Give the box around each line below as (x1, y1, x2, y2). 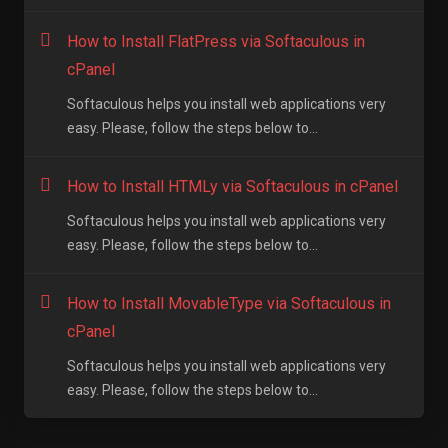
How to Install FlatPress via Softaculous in (67, 32, 365, 51)
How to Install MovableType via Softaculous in (67, 294, 391, 313)
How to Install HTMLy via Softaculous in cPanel (67, 177, 398, 196)
